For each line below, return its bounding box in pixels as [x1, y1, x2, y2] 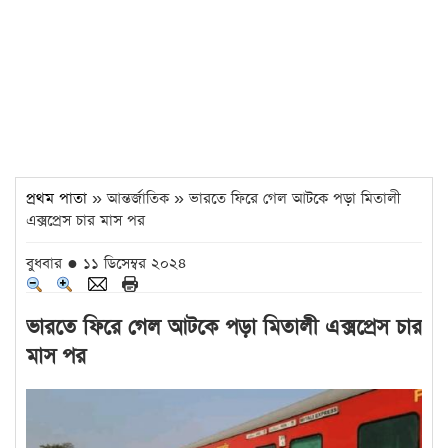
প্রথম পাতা [26, 188, 87, 209]
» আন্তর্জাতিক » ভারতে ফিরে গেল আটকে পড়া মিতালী [87, 188, 401, 209]
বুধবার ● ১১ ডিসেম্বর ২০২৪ [26, 253, 187, 274]
